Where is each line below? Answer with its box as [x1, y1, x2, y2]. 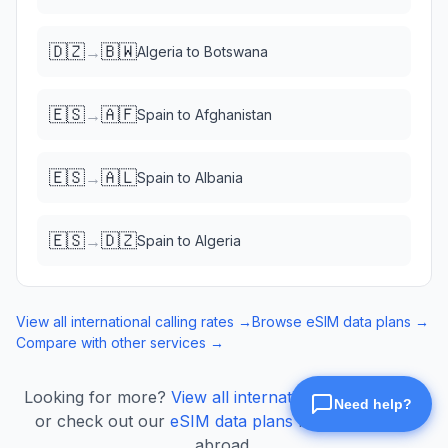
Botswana [204, 43, 268, 60]
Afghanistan [195, 106, 272, 123]
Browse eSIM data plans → [252, 313, 429, 330]
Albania [195, 169, 243, 186]
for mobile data [298, 411, 413, 431]
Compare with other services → [16, 334, 224, 351]
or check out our [35, 411, 165, 431]
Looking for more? [24, 387, 166, 407]
